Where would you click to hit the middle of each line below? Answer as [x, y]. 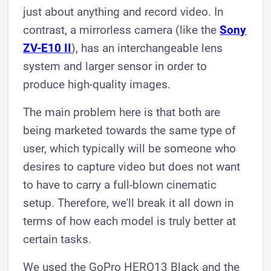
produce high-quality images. [97, 84]
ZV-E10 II [47, 48]
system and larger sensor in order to [115, 66]
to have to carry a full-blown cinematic [120, 185]
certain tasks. [57, 239]
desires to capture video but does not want [132, 167]
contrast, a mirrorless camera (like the [122, 30]
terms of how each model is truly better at [130, 221]
